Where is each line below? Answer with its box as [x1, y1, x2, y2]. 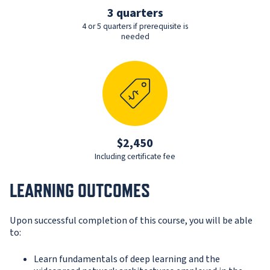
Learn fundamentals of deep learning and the [34, 253, 220, 266]
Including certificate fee [95, 151, 175, 163]
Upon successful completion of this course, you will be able [10, 214, 253, 228]
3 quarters [107, 5, 163, 22]
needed [121, 31, 149, 43]
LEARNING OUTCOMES [10, 180, 150, 202]
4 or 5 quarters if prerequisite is [82, 20, 188, 33]
